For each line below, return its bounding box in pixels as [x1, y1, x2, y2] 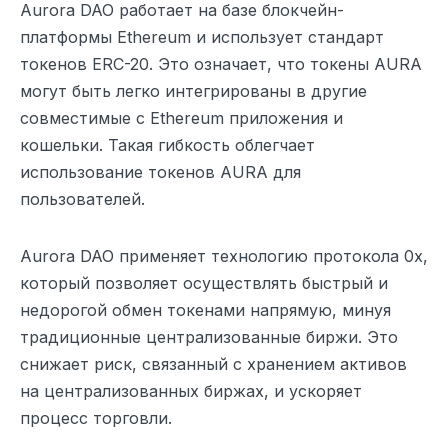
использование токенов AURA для [20, 161, 301, 182]
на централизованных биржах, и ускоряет [20, 380, 362, 401]
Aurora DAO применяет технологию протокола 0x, [20, 245, 428, 266]
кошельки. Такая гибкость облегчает [20, 134, 315, 155]
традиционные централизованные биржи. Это [20, 326, 398, 347]
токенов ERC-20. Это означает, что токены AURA [20, 53, 422, 74]
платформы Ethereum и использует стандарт [20, 26, 384, 47]
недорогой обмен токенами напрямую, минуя [20, 299, 391, 320]
